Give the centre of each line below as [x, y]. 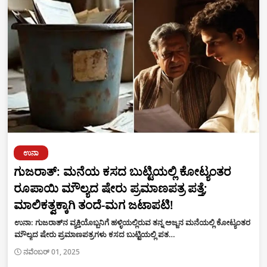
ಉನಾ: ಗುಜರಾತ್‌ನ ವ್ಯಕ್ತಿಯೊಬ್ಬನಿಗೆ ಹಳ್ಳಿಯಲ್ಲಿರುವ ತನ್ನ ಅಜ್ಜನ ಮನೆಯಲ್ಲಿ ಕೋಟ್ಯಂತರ [132, 222]
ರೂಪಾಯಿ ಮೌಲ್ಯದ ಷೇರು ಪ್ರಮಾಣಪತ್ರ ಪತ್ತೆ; [111, 188]
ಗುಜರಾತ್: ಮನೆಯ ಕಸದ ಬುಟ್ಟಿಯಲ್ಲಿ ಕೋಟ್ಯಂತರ [122, 171]
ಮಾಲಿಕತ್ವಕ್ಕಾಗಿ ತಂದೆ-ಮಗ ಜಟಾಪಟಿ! [94, 204]
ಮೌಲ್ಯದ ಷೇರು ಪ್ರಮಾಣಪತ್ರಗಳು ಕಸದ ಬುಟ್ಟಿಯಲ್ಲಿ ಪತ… [95, 234]
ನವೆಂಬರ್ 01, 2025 [52, 252]
